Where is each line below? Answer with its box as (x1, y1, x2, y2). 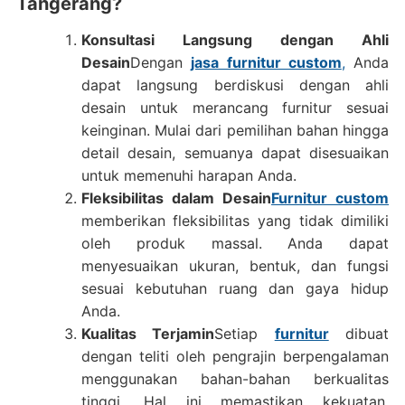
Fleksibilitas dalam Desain (80, 189, 272, 207)
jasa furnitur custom (191, 53, 342, 71)
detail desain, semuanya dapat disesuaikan (80, 144, 390, 162)
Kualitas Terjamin (80, 325, 215, 343)
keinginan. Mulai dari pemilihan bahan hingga (80, 121, 390, 139)
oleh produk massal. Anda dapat (80, 234, 390, 252)
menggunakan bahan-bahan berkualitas (80, 370, 390, 388)
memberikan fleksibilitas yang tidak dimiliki (80, 212, 390, 230)
